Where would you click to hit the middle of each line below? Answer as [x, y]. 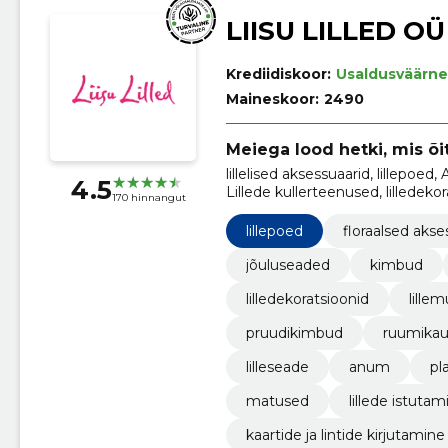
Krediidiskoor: [278, 74]
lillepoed [274, 231]
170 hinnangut [148, 198]
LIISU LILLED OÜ [335, 31]
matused [277, 401]
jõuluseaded [287, 265]
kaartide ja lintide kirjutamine [345, 435]
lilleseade [277, 367]
